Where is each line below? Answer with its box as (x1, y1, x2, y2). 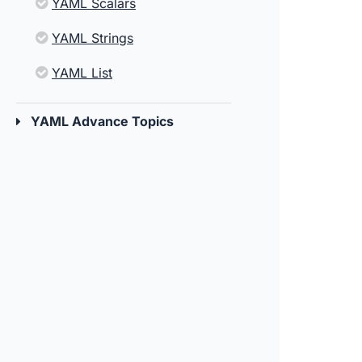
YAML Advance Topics (31, 113, 174, 129)
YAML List (52, 65, 112, 81)
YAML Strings (52, 30, 133, 46)
